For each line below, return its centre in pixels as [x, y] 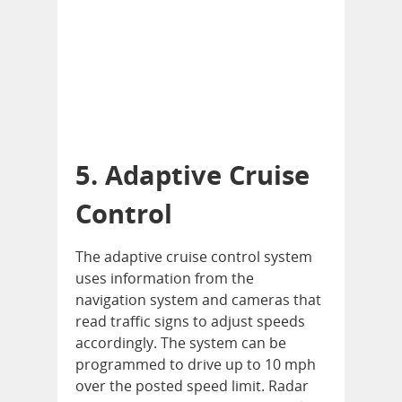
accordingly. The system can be [181, 342]
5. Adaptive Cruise [192, 174]
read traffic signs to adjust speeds [190, 321]
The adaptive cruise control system [194, 256]
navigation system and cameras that [198, 299]
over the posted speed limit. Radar [192, 385]
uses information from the [165, 278]
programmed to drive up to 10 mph [196, 364]
